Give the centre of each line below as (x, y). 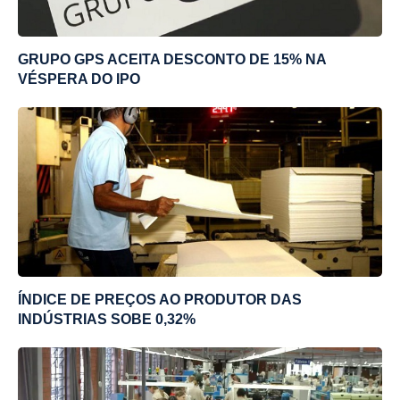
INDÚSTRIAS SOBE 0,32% (107, 319)
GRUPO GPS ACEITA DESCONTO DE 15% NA (172, 59)
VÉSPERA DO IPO (79, 79)
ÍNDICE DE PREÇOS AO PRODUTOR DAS (160, 299)
